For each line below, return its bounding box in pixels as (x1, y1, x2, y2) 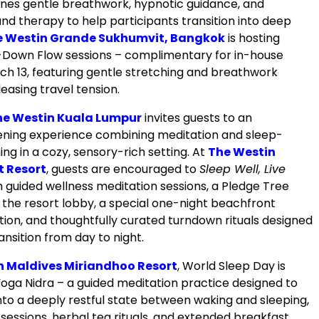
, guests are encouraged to (46, 160, 199, 177)
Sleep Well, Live (199, 160, 286, 177)
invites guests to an (142, 109, 252, 126)
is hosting (225, 29, 280, 46)
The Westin (208, 143, 276, 160)
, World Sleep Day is (177, 257, 286, 274)
